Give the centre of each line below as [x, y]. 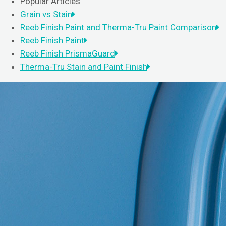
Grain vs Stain [46, 14]
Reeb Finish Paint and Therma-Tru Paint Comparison [118, 27]
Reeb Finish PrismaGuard [68, 53]
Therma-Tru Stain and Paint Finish [84, 67]
